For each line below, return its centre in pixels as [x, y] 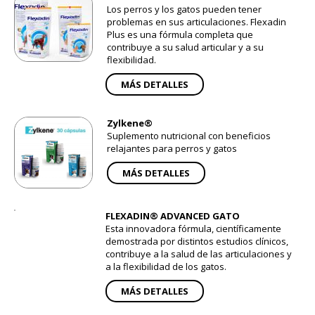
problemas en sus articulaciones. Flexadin [197, 22]
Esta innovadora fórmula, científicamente [193, 229]
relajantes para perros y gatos [172, 149]
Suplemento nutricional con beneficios [189, 136]
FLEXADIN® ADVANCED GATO [173, 216]
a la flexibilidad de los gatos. [166, 267]
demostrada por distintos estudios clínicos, [197, 242]
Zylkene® [130, 123]
